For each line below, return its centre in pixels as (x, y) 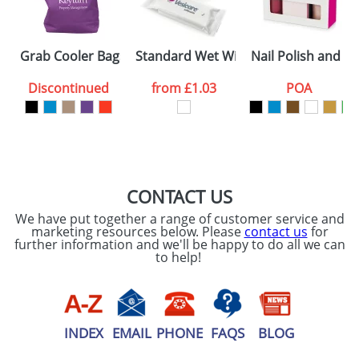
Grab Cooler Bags (73, 56)
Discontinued (68, 88)
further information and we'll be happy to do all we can (179, 244)
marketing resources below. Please (137, 232)
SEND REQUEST (251, 34)
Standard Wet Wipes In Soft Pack (234, 56)
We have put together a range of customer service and (179, 219)
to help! (179, 257)
